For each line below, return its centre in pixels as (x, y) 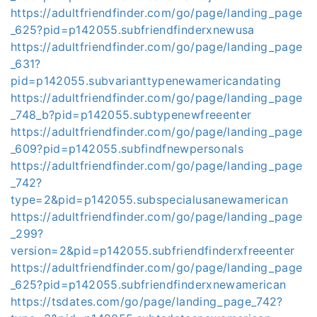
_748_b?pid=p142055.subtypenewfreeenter (131, 115)
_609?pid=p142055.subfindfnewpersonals (127, 149)
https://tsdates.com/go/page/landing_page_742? (147, 301)
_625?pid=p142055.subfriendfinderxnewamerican (149, 284)
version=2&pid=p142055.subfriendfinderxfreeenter (153, 250)
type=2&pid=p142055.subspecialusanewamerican (150, 200)
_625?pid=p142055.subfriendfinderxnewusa (133, 30)
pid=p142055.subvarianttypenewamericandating (146, 81)
